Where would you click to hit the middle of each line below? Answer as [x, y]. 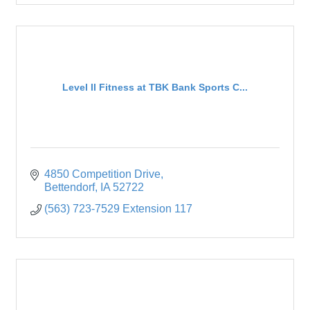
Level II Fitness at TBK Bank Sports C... [155, 87]
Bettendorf [70, 188]
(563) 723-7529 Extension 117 [118, 209]
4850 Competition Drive [102, 174]
